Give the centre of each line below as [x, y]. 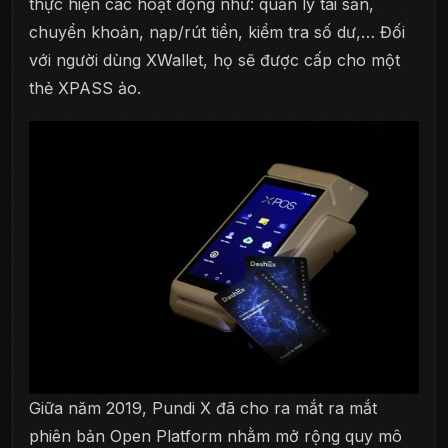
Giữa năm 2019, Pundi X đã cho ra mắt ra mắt [203, 407]
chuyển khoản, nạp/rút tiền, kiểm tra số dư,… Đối [217, 31]
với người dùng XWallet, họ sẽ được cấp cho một [214, 59]
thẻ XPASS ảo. [85, 87]
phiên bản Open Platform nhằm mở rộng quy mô [215, 435]
